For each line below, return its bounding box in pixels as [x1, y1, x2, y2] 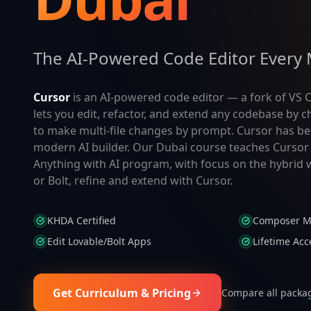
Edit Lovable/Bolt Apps [47, 235, 151, 248]
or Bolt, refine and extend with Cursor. [33, 173, 233, 188]
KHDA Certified [47, 214, 116, 227]
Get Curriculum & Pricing [53, 285, 191, 301]
